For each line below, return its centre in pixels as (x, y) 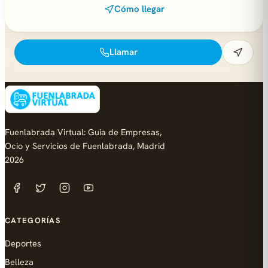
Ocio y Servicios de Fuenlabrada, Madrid (85, 146)
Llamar (123, 52)
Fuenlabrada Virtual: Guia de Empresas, (83, 132)
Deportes (23, 243)
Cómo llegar (139, 9)
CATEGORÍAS (33, 220)
